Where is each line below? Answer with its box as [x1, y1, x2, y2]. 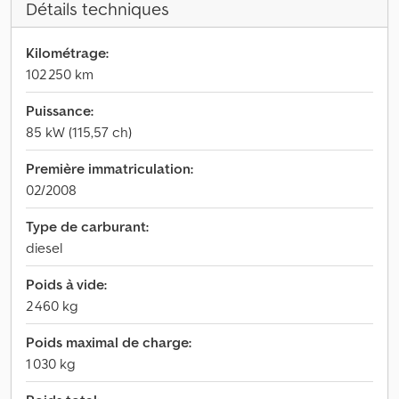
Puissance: [26, 102, 94, 119]
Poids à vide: [26, 275, 107, 293]
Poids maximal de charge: [26, 333, 191, 351]
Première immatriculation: [26, 159, 193, 177]
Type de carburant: [26, 217, 149, 235]
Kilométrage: [26, 44, 109, 61]
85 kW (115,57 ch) [26, 123, 132, 141]
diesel [26, 239, 62, 256]
